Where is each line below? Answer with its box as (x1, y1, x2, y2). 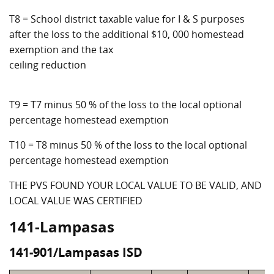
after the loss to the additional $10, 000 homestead (9, 28, 244, 41)
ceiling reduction (9, 58, 86, 72)
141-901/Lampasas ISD (9, 244, 143, 261)
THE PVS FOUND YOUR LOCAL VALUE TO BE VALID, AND (9, 179, 262, 192)
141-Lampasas (9, 217, 114, 237)
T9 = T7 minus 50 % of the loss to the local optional (9, 98, 242, 111)
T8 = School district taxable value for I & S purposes (9, 12, 245, 26)
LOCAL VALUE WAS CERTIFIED (9, 194, 143, 207)
